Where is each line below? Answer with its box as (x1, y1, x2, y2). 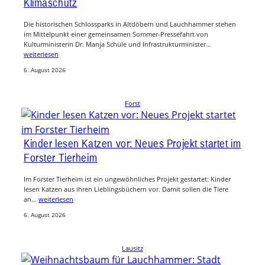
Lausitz (122, 243, 143, 253)
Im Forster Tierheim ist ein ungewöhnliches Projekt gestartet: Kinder (24, 174, 231, 183)
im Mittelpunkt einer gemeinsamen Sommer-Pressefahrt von (24, 30, 208, 39)
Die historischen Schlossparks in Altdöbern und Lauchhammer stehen (24, 20, 236, 29)
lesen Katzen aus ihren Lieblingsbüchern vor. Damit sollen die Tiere (24, 184, 228, 193)
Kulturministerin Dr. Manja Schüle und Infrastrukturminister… (24, 40, 211, 49)
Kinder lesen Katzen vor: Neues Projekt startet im (24, 136, 241, 150)
